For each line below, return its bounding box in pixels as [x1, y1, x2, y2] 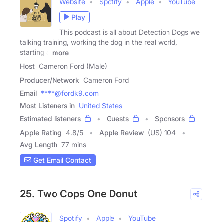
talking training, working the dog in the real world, [20, 37, 177, 46]
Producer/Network [20, 75, 79, 84]
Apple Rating [20, 128, 62, 137]
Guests [107, 114, 129, 123]
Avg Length [20, 140, 57, 149]
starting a [20, 47, 50, 56]
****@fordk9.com [41, 88, 99, 97]
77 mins [61, 140, 86, 149]
